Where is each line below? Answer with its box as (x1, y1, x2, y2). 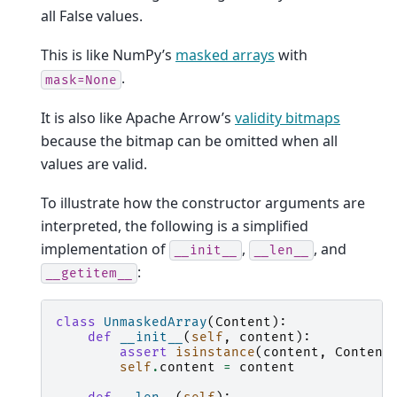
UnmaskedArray (104, 315, 207, 331)
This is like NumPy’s (41, 45, 175, 66)
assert (120, 345, 167, 361)
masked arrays (175, 45, 275, 66)
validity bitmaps (235, 107, 340, 128)
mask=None (45, 72, 117, 88)
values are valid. (41, 153, 147, 174)
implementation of (41, 239, 169, 260)
